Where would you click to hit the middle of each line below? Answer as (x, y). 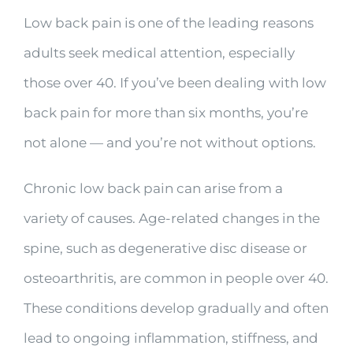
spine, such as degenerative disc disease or (165, 249)
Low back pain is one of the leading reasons (168, 23)
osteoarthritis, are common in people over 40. (176, 279)
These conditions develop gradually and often (176, 308)
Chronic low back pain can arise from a (153, 189)
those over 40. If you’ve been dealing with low (175, 83)
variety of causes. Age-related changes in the (171, 219)
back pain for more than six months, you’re (165, 113)
